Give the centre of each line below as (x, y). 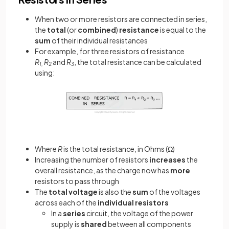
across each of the (66, 203)
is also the (115, 192)
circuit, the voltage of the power (139, 213)
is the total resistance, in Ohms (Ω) (119, 149)
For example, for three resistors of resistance (110, 51)
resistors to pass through (77, 181)
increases (167, 160)
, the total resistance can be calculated (138, 62)
